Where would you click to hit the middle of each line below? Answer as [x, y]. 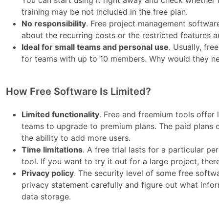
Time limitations [52, 150]
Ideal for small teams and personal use [95, 47]
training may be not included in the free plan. [105, 12]
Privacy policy [48, 173]
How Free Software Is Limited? [79, 92]
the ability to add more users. [76, 138]
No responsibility [54, 24]
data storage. [46, 197]
